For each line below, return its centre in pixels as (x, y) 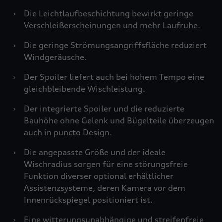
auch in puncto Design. (68, 132)
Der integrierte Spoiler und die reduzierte (104, 109)
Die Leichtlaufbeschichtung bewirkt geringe (109, 13)
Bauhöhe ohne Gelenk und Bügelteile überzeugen (119, 120)
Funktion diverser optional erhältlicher (99, 176)
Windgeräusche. (55, 57)
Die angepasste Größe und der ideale (95, 152)
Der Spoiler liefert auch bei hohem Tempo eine (114, 77)
